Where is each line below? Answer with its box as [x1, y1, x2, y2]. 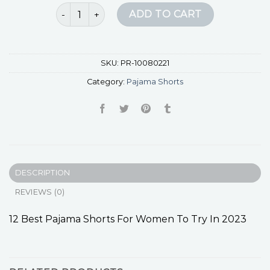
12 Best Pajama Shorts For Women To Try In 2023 [9, 213, 246, 225]
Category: [87, 77, 127, 87]
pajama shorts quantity [55, 3, 157, 14]
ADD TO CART [129, 8, 202, 20]
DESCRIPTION [14, 168, 71, 178]
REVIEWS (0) [14, 187, 65, 197]
